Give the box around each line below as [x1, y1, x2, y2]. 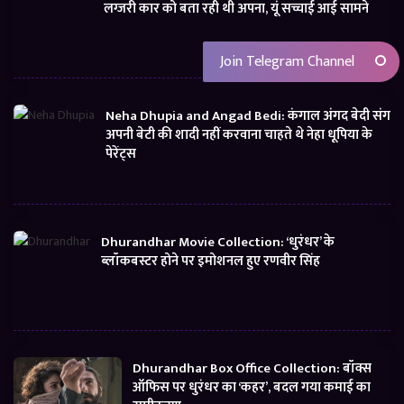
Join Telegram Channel [216, 49, 354, 74]
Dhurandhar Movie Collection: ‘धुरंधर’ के [101, 231, 335, 254]
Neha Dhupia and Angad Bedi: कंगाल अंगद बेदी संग [106, 105, 390, 128]
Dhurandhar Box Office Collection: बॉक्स [133, 357, 372, 381]
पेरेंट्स [106, 142, 136, 166]
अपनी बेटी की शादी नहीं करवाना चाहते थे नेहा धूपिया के [106, 124, 372, 147]
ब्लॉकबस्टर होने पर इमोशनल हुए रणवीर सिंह [101, 250, 320, 273]
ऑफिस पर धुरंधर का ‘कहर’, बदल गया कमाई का [133, 376, 371, 399]
